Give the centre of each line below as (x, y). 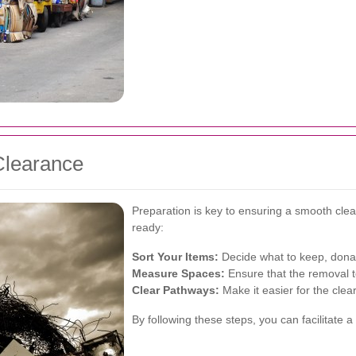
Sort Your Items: (175, 257)
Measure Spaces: (178, 273)
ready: (148, 227)
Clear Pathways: (176, 290)
